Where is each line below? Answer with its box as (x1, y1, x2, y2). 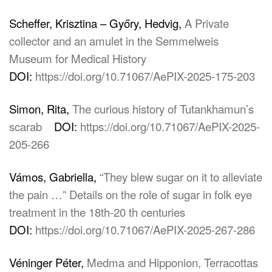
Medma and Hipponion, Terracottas (87, 254, 258, 270)
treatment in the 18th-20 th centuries (9, 204, 185, 220)
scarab (9, 118, 42, 134)
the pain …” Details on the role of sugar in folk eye (9, 186, 252, 202)
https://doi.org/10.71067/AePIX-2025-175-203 (35, 68, 255, 84)
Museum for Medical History (9, 50, 146, 66)
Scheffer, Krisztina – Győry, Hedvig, (9, 15, 185, 31)
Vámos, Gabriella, (9, 169, 100, 185)
